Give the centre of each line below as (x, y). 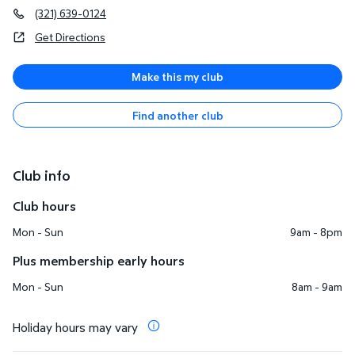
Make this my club (177, 76)
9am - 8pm (316, 231)
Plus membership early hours (99, 260)
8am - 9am (317, 286)
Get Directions (70, 37)
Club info (42, 176)
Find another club (177, 115)
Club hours (44, 206)
